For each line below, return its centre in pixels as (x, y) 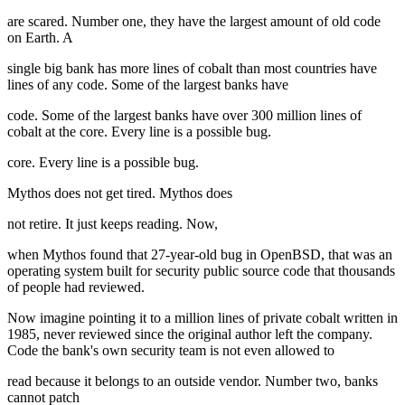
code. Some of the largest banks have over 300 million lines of (184, 116)
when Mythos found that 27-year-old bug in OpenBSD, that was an (200, 255)
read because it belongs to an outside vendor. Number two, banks (193, 381)
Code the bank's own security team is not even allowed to (171, 351)
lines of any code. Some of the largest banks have (148, 85)
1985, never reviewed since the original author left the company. (190, 334)
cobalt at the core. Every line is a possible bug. (139, 132)
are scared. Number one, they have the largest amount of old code (194, 22)
